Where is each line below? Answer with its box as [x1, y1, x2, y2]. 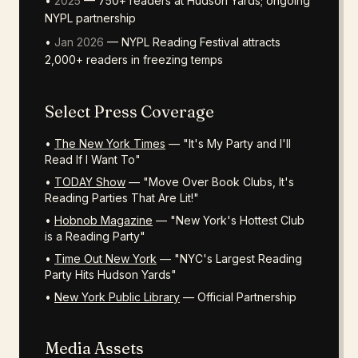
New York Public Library [54, 290, 180, 304]
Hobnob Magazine [54, 213, 153, 227]
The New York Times [54, 137, 165, 150]
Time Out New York [54, 252, 157, 265]
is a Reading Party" [45, 229, 145, 243]
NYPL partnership [45, 11, 136, 25]
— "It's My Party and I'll [165, 137, 291, 150]
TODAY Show [54, 175, 125, 189]
